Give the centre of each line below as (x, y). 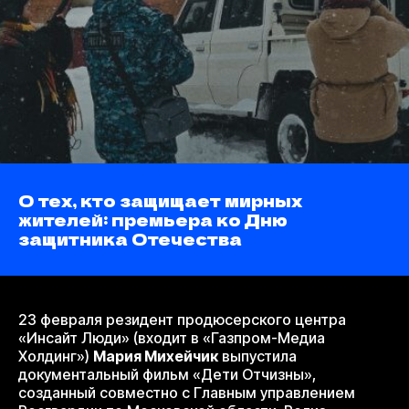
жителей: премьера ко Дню (153, 220)
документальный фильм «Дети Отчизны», (167, 375)
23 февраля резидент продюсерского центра (182, 320)
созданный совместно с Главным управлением (187, 393)
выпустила (257, 357)
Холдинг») (56, 357)
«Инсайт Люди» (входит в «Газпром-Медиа (172, 338)
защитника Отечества (130, 239)
